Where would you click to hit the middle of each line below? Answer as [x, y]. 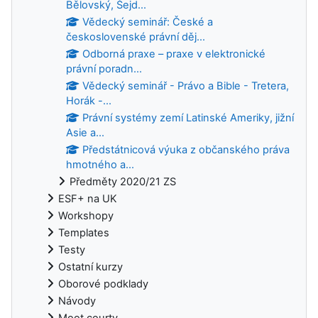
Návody [77, 301]
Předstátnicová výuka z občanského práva [186, 149]
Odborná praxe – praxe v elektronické [174, 54]
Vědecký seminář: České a [148, 22]
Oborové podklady [103, 284]
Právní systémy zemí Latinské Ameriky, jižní [188, 117]
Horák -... [89, 100]
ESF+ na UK [88, 198]
